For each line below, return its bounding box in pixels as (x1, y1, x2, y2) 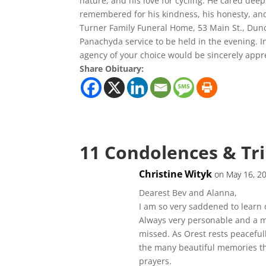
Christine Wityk (139, 167, 213, 180)
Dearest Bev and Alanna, (139, 187, 237, 198)
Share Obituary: (80, 63, 144, 74)
